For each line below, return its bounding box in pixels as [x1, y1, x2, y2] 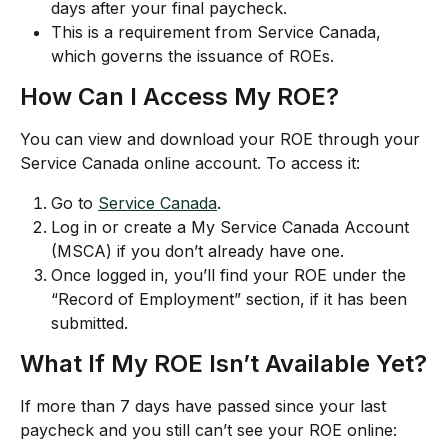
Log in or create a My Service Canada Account [51, 217, 414, 238]
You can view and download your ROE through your [20, 129, 425, 149]
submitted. [51, 313, 128, 334]
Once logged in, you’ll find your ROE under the [51, 265, 411, 286]
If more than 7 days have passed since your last [20, 396, 391, 417]
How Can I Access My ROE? [20, 82, 339, 111]
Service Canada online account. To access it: [20, 153, 360, 173]
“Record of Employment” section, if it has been [51, 289, 412, 310]
